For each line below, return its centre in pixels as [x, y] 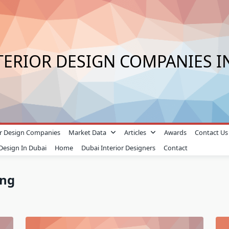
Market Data [88, 132]
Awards [175, 132]
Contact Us [211, 132]
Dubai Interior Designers [119, 148]
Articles [135, 132]
